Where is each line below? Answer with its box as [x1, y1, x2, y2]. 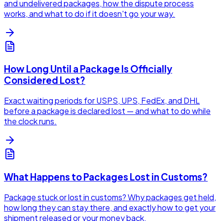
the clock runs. [4, 116, 57, 127]
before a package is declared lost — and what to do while [4, 106, 211, 116]
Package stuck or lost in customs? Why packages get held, [4, 191, 216, 202]
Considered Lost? [4, 74, 85, 86]
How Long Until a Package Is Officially [4, 63, 172, 75]
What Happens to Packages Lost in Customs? [4, 171, 208, 183]
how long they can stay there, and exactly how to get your [4, 202, 216, 213]
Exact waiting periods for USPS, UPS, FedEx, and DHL [4, 95, 200, 106]
